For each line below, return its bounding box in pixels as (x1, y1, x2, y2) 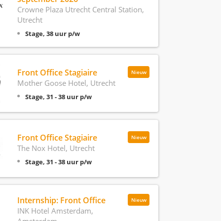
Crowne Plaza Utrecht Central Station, (17, 4, 144, 14)
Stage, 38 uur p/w (25, 29, 80, 38)
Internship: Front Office (17, 195, 106, 206)
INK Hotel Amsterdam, (17, 206, 93, 216)
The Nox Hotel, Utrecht (17, 143, 95, 153)
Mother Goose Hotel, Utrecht (17, 77, 115, 88)
